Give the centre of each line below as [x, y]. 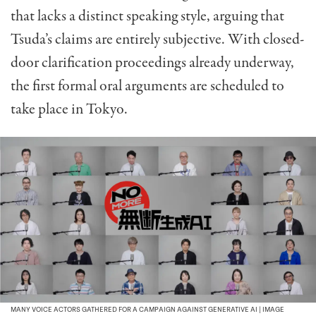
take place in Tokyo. [69, 109]
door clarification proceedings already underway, [152, 62]
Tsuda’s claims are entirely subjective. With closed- [157, 39]
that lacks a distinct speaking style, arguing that [147, 16]
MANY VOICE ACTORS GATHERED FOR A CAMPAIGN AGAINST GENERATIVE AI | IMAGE [147, 309]
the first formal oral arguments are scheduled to [147, 86]
